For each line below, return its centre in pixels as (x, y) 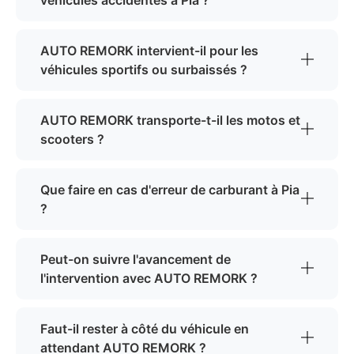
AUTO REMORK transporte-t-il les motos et (170, 121)
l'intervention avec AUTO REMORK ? (149, 279)
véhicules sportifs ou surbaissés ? (144, 70)
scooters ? (72, 139)
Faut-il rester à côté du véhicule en (145, 329)
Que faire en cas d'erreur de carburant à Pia (170, 190)
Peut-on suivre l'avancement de (136, 260)
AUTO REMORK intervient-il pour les (149, 51)
